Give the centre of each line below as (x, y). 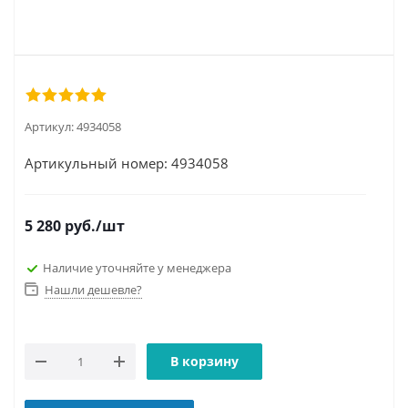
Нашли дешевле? (93, 290)
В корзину (204, 361)
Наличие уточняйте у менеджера (137, 267)
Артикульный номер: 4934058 (127, 163)
